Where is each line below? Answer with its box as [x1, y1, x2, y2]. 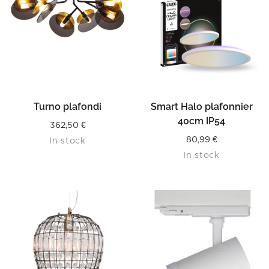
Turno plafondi [34, 101, 101, 112]
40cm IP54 [178, 115, 225, 127]
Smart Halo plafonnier [150, 101, 253, 112]
